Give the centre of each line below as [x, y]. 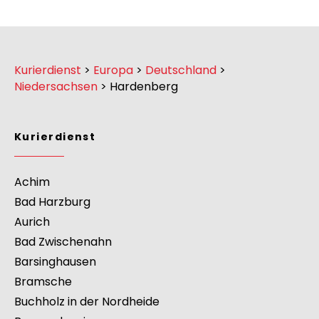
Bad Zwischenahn [63, 242]
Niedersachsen [56, 87]
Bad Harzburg [52, 202]
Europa [113, 70]
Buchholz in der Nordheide [87, 302]
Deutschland [181, 70]
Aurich [32, 222]
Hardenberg [144, 87]
